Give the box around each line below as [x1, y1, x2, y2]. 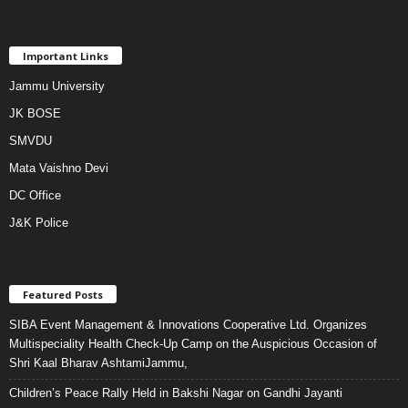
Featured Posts [23, 288, 103, 302]
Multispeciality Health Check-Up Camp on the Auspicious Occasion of [9, 337, 377, 352]
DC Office [9, 189, 61, 203]
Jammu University [9, 79, 105, 94]
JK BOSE [9, 107, 61, 121]
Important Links [23, 49, 108, 64]
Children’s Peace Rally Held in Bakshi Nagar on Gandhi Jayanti [9, 386, 342, 401]
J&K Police [9, 216, 68, 230]
